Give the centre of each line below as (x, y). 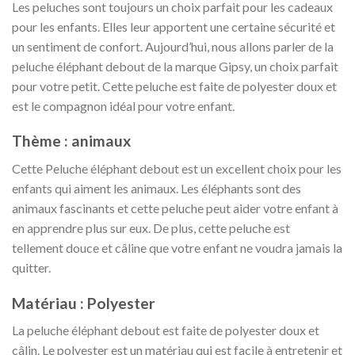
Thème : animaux (71, 141)
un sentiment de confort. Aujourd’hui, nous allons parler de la (173, 46)
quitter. (31, 268)
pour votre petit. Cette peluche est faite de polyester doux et (174, 86)
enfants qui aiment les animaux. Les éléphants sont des (157, 189)
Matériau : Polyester (84, 303)
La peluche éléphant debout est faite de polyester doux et (166, 330)
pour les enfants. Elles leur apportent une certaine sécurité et (174, 26)
